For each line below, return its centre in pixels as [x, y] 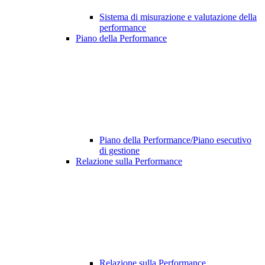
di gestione [119, 151]
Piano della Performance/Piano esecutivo [175, 140]
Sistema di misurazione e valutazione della [178, 17]
